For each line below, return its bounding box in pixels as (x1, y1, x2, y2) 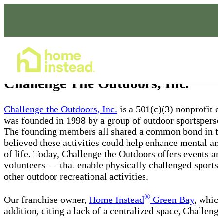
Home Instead (89, 194, 144, 205)
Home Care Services (130, 56, 197, 64)
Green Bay (150, 194, 194, 205)
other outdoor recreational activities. (4, 170, 148, 182)
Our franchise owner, (4, 194, 89, 205)
